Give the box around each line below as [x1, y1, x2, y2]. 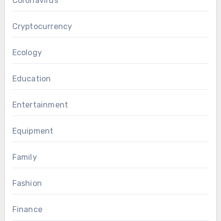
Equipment [12, 126, 54, 136]
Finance [12, 205, 42, 215]
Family [12, 152, 37, 162]
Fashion [12, 179, 42, 188]
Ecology [12, 48, 42, 58]
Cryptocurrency [12, 22, 73, 32]
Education [12, 74, 51, 84]
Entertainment [12, 100, 69, 110]
